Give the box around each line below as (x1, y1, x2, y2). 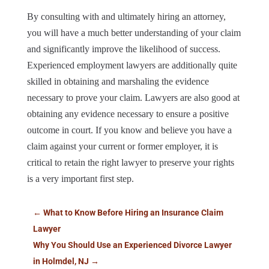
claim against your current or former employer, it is (26, 141, 218, 151)
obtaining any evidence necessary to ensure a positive (26, 108, 229, 119)
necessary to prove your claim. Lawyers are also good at (26, 92, 240, 103)
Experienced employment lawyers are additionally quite (26, 59, 237, 70)
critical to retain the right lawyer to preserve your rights (26, 157, 234, 168)
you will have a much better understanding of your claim (26, 27, 241, 38)
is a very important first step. (26, 173, 134, 184)
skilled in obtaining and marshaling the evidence (26, 76, 209, 86)
